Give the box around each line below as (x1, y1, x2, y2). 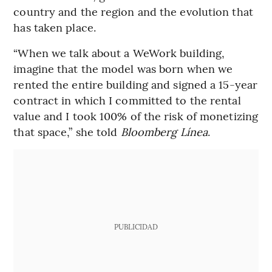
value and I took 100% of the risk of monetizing (13, 108, 259, 124)
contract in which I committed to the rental (13, 92, 241, 108)
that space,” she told (13, 124, 121, 140)
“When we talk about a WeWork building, (13, 45, 225, 61)
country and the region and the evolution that (13, 4, 253, 19)
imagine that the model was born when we (13, 61, 233, 76)
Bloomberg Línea (120, 124, 208, 140)
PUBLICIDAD (114, 222, 158, 232)
